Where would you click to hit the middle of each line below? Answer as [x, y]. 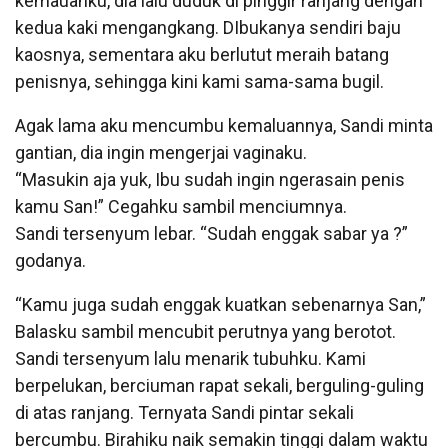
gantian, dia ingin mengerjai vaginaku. [161, 152]
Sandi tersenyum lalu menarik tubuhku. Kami [190, 358]
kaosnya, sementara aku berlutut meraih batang [202, 54]
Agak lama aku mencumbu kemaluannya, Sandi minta [224, 125]
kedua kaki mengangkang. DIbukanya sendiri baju [208, 27]
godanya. [50, 260]
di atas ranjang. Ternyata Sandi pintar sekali [184, 412]
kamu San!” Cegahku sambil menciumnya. [181, 206]
